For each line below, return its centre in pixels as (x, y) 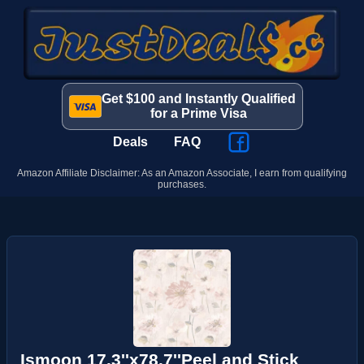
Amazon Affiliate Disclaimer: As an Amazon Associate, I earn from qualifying (182, 173)
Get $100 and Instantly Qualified (198, 99)
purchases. (182, 184)
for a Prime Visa (198, 113)
